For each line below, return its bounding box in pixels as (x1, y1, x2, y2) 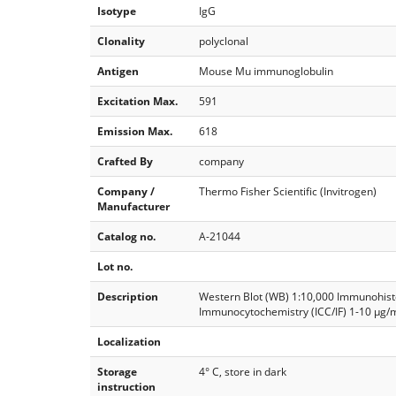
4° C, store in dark (199, 363, 286, 379)
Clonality (97, 33, 145, 49)
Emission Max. (97, 123, 172, 139)
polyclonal (199, 33, 248, 49)
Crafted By (97, 153, 153, 169)
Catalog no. (97, 228, 156, 244)
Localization (97, 333, 161, 349)
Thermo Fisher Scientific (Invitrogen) (199, 183, 377, 199)
